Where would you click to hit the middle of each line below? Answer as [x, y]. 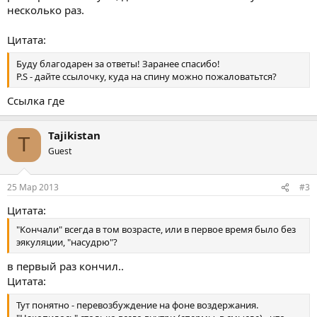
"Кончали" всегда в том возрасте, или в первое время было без [156, 229]
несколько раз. [46, 10]
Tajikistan [74, 135]
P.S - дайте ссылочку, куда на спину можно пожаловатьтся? [146, 76]
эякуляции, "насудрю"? [67, 242]
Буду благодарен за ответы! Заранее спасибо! [118, 64]
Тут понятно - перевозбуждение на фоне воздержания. [137, 305]
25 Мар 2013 [33, 187]
